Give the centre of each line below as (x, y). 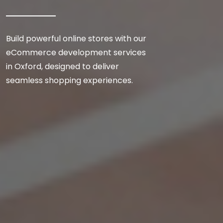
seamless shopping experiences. (69, 81)
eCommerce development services (76, 53)
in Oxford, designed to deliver (62, 67)
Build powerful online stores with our (76, 39)
